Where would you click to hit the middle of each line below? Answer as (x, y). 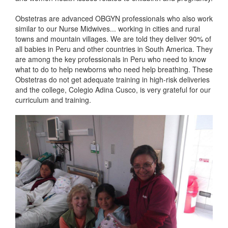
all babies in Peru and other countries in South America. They (114, 49)
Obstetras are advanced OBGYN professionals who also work (114, 19)
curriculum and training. (53, 100)
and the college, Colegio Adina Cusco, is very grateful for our (113, 90)
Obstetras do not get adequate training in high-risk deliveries (112, 80)
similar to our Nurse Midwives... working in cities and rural (108, 29)
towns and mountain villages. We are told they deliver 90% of (113, 39)
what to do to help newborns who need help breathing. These (114, 69)
